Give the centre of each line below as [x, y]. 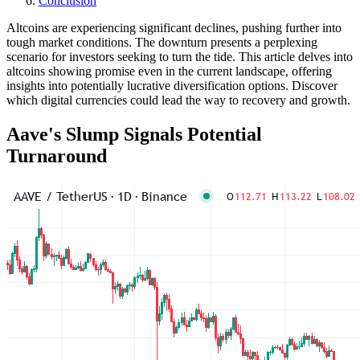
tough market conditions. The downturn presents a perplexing [162, 42]
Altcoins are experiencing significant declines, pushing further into [174, 27]
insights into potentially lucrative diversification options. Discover [172, 85]
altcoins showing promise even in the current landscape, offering [169, 71]
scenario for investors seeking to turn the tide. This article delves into [180, 56]
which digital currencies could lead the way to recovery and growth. [178, 100]
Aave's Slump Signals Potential [134, 134]
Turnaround [57, 155]
